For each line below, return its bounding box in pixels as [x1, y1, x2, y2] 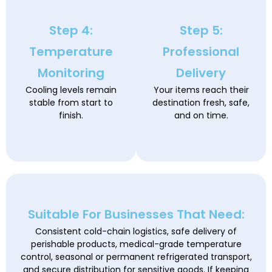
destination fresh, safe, [152, 97, 250, 109]
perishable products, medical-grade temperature [30, 237, 242, 250]
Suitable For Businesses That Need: [27, 205, 245, 223]
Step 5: [179, 22, 223, 39]
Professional [163, 43, 239, 61]
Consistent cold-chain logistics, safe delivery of [35, 225, 237, 237]
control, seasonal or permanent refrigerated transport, [20, 250, 252, 263]
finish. [59, 109, 83, 122]
